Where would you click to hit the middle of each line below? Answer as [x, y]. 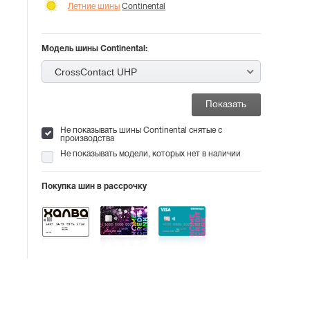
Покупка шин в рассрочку [94, 186]
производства [88, 139]
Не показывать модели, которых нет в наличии [151, 154]
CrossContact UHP [96, 72]
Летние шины [94, 6]
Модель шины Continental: [95, 49]
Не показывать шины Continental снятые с [142, 130]
